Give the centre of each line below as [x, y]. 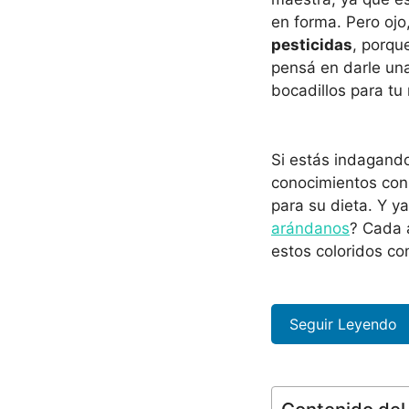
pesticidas [312, 45]
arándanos [310, 228]
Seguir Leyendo [343, 324]
